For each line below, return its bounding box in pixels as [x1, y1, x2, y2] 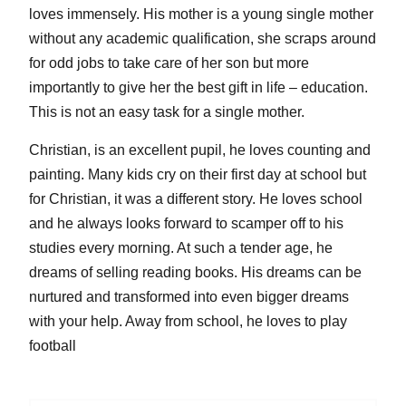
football [28, 338, 76, 353]
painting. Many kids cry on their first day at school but [28, 167, 366, 182]
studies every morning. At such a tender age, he [28, 240, 333, 256]
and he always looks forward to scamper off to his [28, 216, 343, 231]
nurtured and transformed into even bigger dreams [28, 289, 349, 304]
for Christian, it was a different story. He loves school [28, 191, 362, 207]
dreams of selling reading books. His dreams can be [28, 265, 362, 280]
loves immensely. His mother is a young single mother [28, 6, 373, 22]
